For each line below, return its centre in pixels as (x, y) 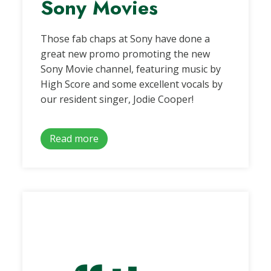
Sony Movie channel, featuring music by (131, 69)
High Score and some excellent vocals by (132, 84)
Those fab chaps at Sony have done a (126, 39)
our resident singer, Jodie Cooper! (117, 100)
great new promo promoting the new (126, 54)
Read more (74, 139)
